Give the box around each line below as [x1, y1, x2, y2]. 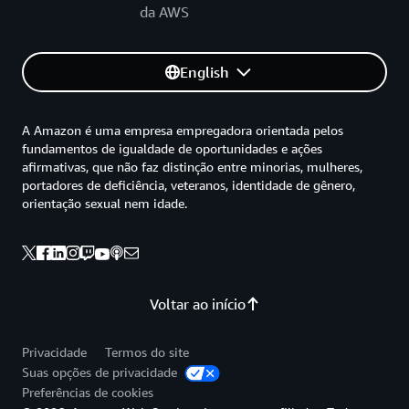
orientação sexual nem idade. [22, 195, 187, 212]
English [180, 63, 229, 82]
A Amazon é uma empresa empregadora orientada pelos [22, 122, 343, 139]
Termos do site [105, 344, 189, 361]
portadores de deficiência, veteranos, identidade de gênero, [22, 177, 355, 194]
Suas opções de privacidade [22, 364, 181, 381]
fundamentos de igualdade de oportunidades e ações [22, 141, 322, 157]
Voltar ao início [149, 295, 246, 314]
